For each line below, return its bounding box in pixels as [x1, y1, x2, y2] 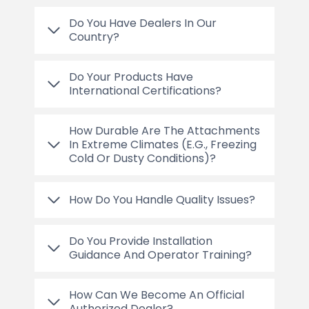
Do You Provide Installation [69, 232, 212, 249]
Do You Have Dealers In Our [69, 14, 217, 31]
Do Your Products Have [69, 68, 193, 85]
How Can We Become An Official [69, 286, 244, 303]
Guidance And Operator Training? [69, 246, 252, 263]
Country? [69, 28, 119, 45]
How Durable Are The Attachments [69, 122, 260, 139]
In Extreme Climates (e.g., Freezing [69, 136, 257, 152]
